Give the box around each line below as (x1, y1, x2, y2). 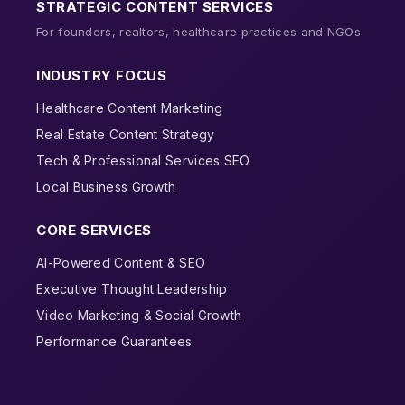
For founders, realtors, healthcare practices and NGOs (36, 24, 361, 39)
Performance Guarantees (36, 333, 193, 349)
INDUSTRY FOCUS (36, 66, 167, 84)
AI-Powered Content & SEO (36, 254, 206, 270)
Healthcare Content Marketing (36, 99, 223, 116)
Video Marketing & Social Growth (36, 306, 242, 323)
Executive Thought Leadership (36, 280, 228, 297)
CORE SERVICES (36, 221, 152, 239)
